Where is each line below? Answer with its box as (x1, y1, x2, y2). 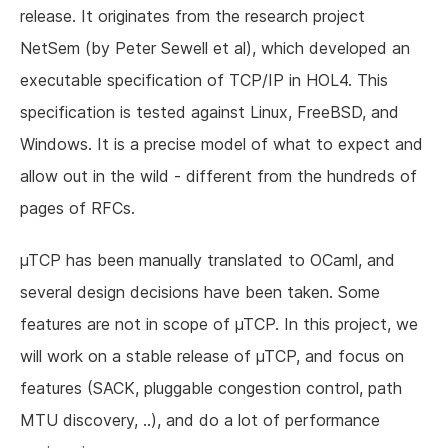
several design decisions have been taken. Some (20, 282, 380, 303)
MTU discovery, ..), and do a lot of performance (20, 410, 380, 431)
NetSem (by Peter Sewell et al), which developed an (20, 38, 410, 59)
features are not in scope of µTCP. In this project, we (20, 314, 418, 335)
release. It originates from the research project (20, 6, 365, 27)
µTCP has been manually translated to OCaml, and (20, 250, 395, 271)
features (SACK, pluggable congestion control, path (20, 378, 402, 399)
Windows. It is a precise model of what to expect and (20, 134, 423, 155)
